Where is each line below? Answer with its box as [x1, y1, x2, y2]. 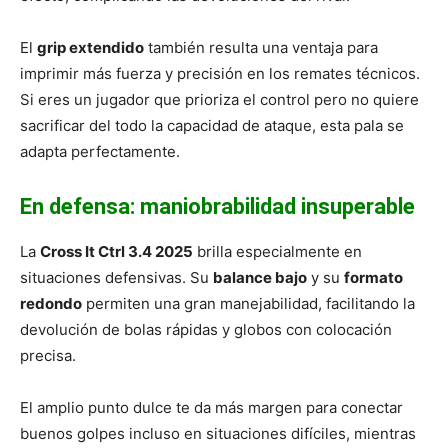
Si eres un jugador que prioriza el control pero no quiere [20, 90, 419, 110]
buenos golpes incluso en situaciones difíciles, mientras [20, 424, 416, 444]
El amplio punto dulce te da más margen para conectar [20, 398, 403, 418]
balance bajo [213, 268, 307, 288]
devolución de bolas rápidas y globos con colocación [20, 320, 392, 340]
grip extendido [37, 38, 144, 58]
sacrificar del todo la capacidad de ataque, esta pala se [20, 116, 404, 136]
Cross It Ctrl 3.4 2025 [40, 242, 193, 262]
